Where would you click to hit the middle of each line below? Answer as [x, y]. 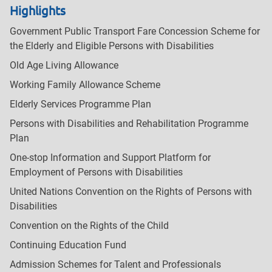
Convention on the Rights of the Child [89, 226]
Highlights [38, 10]
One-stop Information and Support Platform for [110, 158]
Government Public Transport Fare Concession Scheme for [135, 32]
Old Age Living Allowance [64, 66]
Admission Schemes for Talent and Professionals [115, 265]
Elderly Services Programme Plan [80, 104]
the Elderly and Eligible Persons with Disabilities [112, 46]
